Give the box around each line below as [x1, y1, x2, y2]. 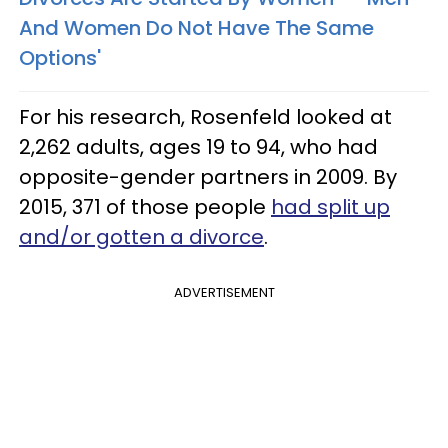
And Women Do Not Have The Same [19, 13, 374, 42]
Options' [19, 43, 101, 72]
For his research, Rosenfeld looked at [19, 102, 392, 131]
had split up [271, 192, 390, 221]
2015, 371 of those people [19, 192, 271, 221]
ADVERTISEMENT [173, 282, 275, 302]
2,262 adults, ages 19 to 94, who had [19, 132, 378, 161]
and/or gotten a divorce [19, 222, 264, 251]
